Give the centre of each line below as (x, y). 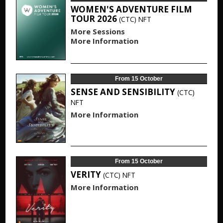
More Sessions (98, 31)
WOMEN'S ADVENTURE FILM (131, 9)
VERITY (87, 174)
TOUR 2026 (95, 19)
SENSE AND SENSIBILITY (124, 92)
